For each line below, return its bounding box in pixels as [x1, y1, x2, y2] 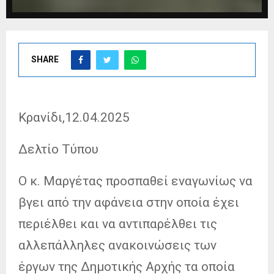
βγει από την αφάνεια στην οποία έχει [18, 194, 239, 210]
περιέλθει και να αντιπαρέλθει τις [18, 216, 217, 231]
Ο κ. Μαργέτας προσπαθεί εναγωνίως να [18, 173, 253, 188]
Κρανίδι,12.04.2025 [18, 109, 130, 125]
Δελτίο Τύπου [18, 141, 102, 157]
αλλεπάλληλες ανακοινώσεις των [18, 237, 217, 253]
